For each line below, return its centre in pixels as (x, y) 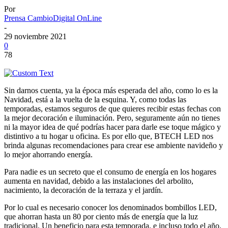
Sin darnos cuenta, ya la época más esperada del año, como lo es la (111, 90)
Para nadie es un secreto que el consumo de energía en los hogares (110, 172)
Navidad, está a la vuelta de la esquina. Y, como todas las (95, 99)
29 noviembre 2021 (35, 36)
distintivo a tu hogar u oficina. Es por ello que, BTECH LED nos (109, 136)
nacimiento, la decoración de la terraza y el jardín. (83, 190)
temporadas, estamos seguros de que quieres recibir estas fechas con (112, 108)
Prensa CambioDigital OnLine (53, 18)
